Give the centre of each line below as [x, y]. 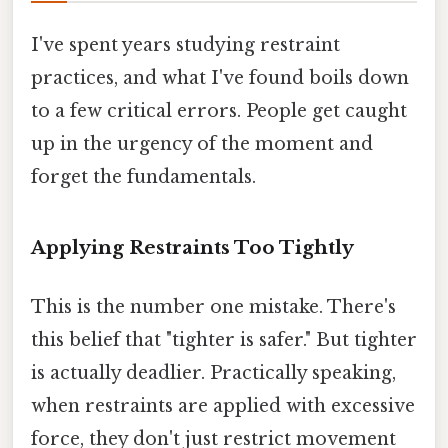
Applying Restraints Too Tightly [192, 247]
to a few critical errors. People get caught [219, 110]
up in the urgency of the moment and [202, 143]
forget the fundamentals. [143, 176]
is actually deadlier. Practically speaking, [213, 372]
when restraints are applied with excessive [223, 405]
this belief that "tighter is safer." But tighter [224, 339]
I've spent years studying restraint [185, 44]
